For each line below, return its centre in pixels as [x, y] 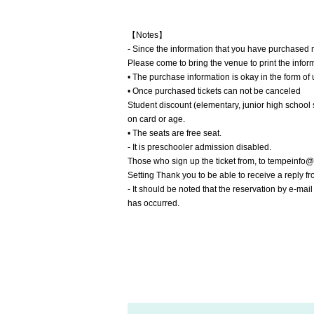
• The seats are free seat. [175, 133]
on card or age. [156, 119]
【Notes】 [147, 35]
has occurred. [153, 203]
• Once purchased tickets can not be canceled [214, 91]
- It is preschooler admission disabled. [199, 147]
